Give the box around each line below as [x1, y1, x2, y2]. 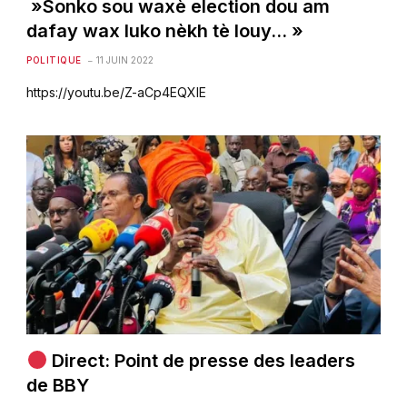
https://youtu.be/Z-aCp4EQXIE [26, 84, 207, 100]
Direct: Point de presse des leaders [47, 349, 356, 372]
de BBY [26, 373, 90, 396]
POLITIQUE [26, 54, 82, 65]
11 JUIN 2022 [95, 54, 154, 65]
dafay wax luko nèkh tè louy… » [26, 19, 304, 42]
